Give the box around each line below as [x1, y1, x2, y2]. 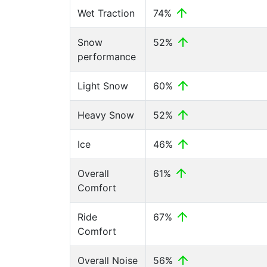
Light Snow [77, 80, 128, 92]
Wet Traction [77, 7, 135, 19]
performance [77, 51, 136, 63]
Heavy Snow [77, 109, 134, 121]
